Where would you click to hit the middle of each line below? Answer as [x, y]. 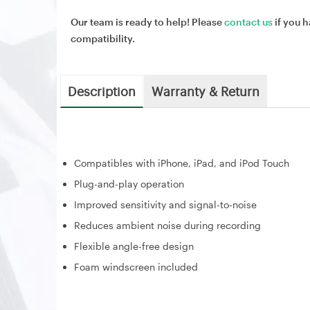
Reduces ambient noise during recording [167, 225]
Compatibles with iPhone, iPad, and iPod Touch [182, 163]
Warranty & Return [206, 91]
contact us [248, 22]
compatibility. [103, 38]
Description [102, 91]
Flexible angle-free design [134, 246]
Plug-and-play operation [129, 184]
